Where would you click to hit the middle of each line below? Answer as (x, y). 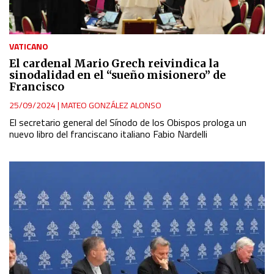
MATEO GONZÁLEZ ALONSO (111, 105)
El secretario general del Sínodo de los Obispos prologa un (128, 123)
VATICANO (29, 46)
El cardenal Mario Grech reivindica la (114, 64)
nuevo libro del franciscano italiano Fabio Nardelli (108, 134)
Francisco (37, 87)
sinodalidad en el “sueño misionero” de (117, 76)
